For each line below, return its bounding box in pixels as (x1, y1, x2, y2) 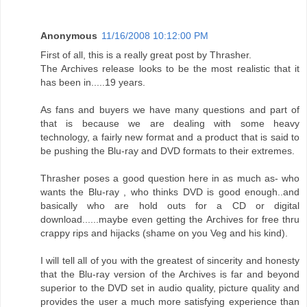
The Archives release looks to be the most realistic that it (40, 63, 299, 75)
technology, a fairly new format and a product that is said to (40, 132, 299, 143)
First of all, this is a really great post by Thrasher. (40, 49, 251, 61)
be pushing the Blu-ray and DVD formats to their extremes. (40, 145, 295, 157)
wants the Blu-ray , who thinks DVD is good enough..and (40, 186, 299, 198)
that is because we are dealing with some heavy (40, 118, 299, 130)
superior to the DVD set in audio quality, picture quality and (40, 282, 299, 294)
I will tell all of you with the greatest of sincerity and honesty (40, 255, 299, 267)
